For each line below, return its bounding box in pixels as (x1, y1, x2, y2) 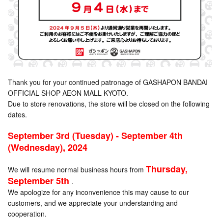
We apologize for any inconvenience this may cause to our (8, 187, 189, 197)
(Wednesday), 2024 (8, 141, 87, 154)
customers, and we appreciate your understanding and (8, 198, 178, 208)
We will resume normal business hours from (8, 165, 146, 175)
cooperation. (8, 209, 47, 219)
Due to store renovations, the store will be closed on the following (8, 99, 210, 109)
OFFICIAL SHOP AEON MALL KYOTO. (8, 88, 128, 98)
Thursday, (146, 163, 188, 176)
